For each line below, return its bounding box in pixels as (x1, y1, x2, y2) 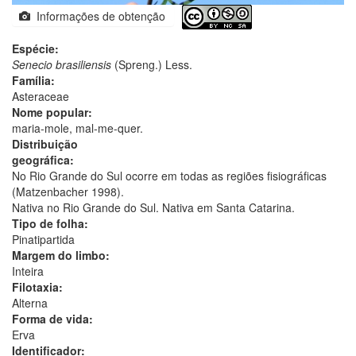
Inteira (12, 262, 44, 279)
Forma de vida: (12, 310, 93, 327)
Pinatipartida (12, 230, 75, 247)
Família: (12, 72, 55, 88)
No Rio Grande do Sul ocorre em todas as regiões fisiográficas (12, 167, 327, 184)
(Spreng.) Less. (111, 56, 192, 72)
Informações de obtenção (30, 7, 165, 24)
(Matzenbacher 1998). (12, 183, 124, 199)
